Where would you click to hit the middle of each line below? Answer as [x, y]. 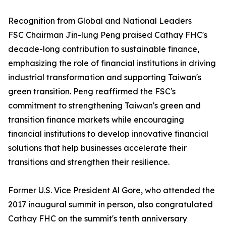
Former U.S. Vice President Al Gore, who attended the [111, 190]
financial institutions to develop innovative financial [108, 134]
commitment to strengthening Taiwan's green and [104, 106]
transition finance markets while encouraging [96, 120]
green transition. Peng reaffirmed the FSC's [92, 92]
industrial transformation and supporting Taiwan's [105, 77]
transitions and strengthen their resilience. [89, 162]
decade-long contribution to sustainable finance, [104, 49]
